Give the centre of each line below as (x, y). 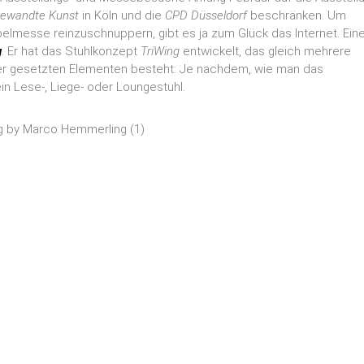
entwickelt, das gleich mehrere (265, 51)
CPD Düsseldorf (206, 15)
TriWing (160, 51)
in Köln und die (122, 15)
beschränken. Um (297, 15)
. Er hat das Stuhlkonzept (71, 51)
